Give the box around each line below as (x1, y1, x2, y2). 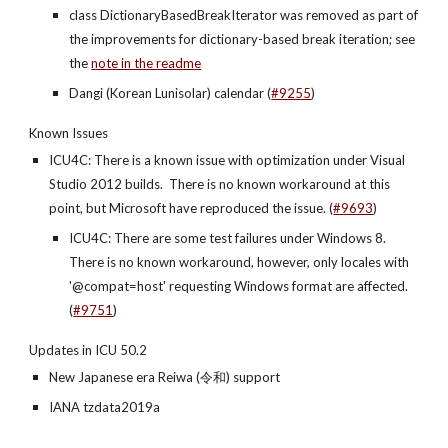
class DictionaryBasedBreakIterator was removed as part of (69, 7, 419, 23)
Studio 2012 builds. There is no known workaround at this (49, 176, 391, 192)
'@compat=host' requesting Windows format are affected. (69, 278, 409, 294)
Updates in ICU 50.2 (29, 342, 148, 358)
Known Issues (29, 125, 109, 141)
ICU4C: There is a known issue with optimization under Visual (49, 152, 406, 168)
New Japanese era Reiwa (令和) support (49, 369, 281, 385)
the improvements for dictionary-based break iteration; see (69, 31, 416, 47)
